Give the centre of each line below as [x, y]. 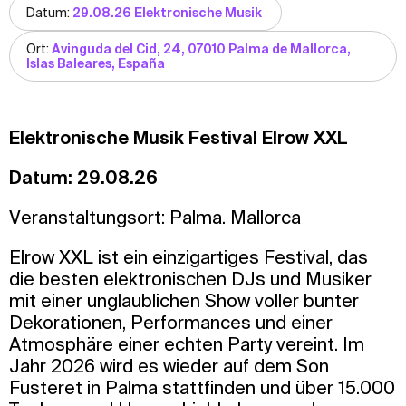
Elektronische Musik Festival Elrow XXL [178, 137]
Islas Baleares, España [96, 63]
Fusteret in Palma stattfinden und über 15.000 [202, 387]
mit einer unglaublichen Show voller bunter [184, 300]
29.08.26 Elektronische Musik [169, 12]
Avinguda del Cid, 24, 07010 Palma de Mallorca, [201, 48]
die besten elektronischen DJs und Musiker [190, 278]
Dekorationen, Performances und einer [171, 322]
